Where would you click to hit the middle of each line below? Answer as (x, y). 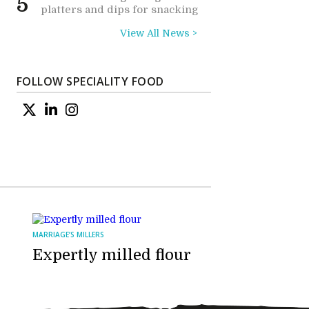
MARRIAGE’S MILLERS (68, 235)
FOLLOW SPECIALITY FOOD (90, 81)
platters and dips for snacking (119, 10)
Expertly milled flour (112, 255)
